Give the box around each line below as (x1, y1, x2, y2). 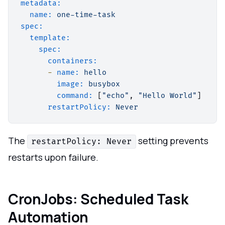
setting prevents (136, 135, 208, 147)
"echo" (102, 91, 129, 100)
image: (57, 80, 84, 89)
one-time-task (57, 11, 116, 20)
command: (57, 91, 93, 100)
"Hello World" (138, 91, 197, 100)
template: (30, 34, 70, 43)
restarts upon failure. (8, 151, 98, 164)
